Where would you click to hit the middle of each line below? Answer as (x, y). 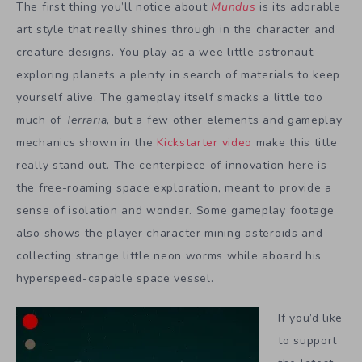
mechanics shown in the (87, 142)
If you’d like (311, 318)
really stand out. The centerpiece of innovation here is (172, 165)
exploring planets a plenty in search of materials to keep (178, 74)
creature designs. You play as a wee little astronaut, (166, 52)
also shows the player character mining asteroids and (170, 233)
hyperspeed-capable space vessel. (115, 278)
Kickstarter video (205, 142)
